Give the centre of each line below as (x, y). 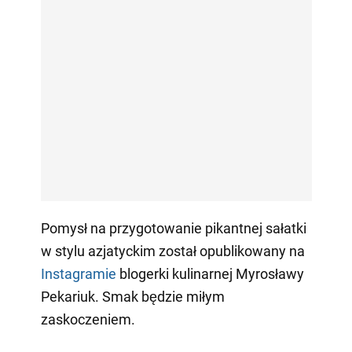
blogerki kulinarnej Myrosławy (210, 273)
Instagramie (78, 273)
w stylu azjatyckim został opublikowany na (172, 251)
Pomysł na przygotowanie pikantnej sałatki (173, 228)
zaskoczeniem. (88, 319)
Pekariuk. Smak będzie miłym (132, 296)
